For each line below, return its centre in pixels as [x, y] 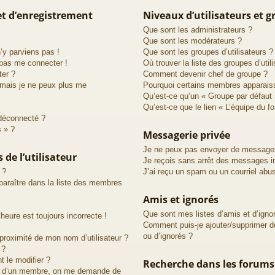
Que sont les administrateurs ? [197, 29]
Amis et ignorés [180, 199]
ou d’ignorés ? [168, 236]
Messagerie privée [186, 135]
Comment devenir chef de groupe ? [205, 74]
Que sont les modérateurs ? [192, 41]
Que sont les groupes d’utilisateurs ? [208, 52]
